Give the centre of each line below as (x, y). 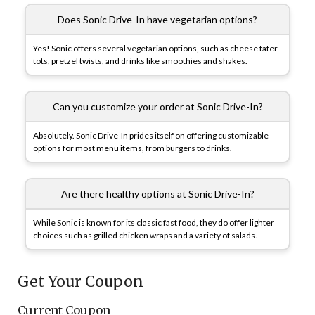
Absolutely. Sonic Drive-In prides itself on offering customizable (151, 136)
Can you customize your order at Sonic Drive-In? (157, 107)
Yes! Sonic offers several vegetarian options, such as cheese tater (155, 49)
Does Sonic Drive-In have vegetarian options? (157, 20)
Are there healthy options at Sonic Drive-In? (157, 194)
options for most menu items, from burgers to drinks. (133, 148)
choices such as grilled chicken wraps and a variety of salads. (145, 236)
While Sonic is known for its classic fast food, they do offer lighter (154, 223)
